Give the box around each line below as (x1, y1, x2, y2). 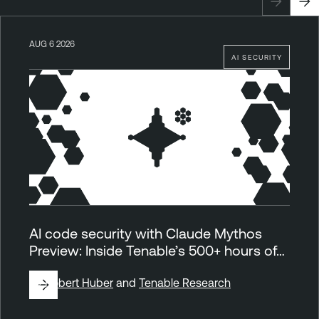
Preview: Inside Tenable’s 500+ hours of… (29, 241, 285, 258)
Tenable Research (139, 276, 231, 289)
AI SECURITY (231, 52, 282, 61)
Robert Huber (45, 276, 113, 289)
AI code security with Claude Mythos (29, 224, 262, 241)
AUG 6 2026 (29, 38, 75, 48)
